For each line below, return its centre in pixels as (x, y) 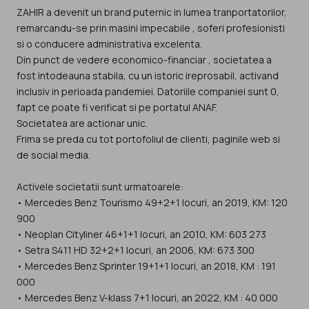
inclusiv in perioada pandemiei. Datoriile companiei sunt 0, (148, 92)
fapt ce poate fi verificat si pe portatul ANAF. (117, 108)
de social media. (53, 155)
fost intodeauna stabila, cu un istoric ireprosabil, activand (148, 76)
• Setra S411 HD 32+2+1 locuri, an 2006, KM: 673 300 (136, 250)
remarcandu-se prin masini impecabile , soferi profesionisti (151, 28)
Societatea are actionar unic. (82, 123)
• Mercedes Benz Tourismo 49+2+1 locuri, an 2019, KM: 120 (152, 203)
